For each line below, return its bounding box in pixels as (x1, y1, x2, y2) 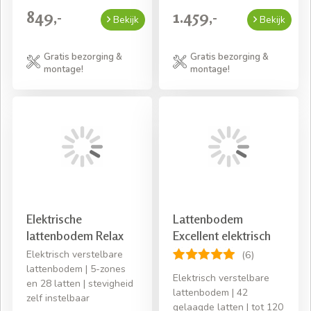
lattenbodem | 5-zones (26, 262, 126, 276)
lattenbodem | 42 (173, 285, 248, 299)
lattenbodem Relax (26, 227, 124, 243)
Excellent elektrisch (173, 227, 271, 243)
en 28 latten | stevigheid (26, 276, 133, 290)
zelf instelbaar (26, 291, 90, 305)
